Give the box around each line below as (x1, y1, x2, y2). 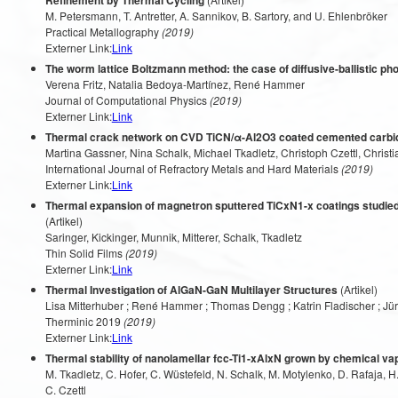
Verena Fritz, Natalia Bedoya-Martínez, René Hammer (44, 76, 305, 92)
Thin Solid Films (44, 245, 123, 260)
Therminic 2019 (44, 314, 121, 329)
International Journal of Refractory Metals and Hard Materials (44, 161, 338, 176)
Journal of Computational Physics (44, 92, 207, 107)
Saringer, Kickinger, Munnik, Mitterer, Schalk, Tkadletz (44, 229, 302, 244)
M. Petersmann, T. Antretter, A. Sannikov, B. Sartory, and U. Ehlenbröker (44, 8, 387, 23)
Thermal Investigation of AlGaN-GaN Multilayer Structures (44, 282, 338, 298)
